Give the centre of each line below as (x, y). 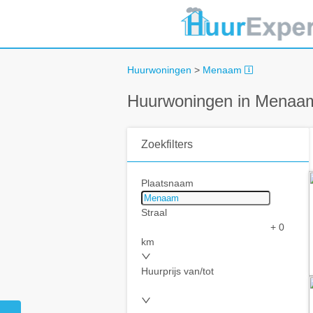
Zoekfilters (167, 145)
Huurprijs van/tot (177, 271)
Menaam (222, 70)
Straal (154, 213)
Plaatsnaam (167, 183)
